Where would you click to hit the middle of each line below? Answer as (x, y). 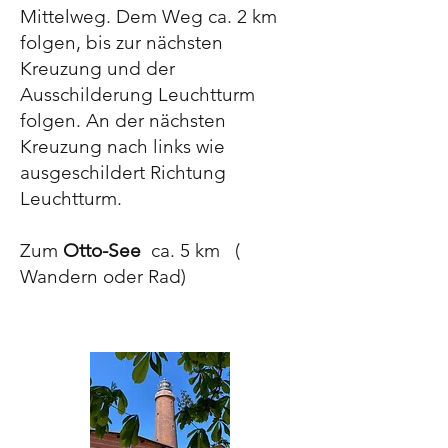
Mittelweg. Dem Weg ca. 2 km (148, 16)
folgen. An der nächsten (123, 120)
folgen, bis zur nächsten (121, 42)
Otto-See (107, 250)
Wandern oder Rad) (105, 276)
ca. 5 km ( (195, 250)
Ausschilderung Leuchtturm (137, 94)
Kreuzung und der (97, 68)
